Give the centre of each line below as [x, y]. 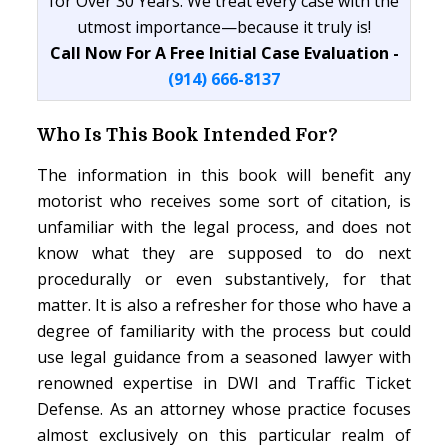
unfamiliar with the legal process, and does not [224, 227]
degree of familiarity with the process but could [224, 331]
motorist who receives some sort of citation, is [224, 201]
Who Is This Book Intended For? [187, 135]
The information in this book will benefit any [224, 175]
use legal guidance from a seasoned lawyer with [224, 357]
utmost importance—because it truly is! [224, 27]
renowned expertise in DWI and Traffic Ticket [224, 383]
